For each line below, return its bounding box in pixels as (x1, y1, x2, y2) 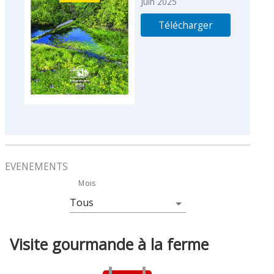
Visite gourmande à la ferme (10, 234, 209, 255)
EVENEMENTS (5, 159, 68, 173)
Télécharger (158, 18, 213, 32)
